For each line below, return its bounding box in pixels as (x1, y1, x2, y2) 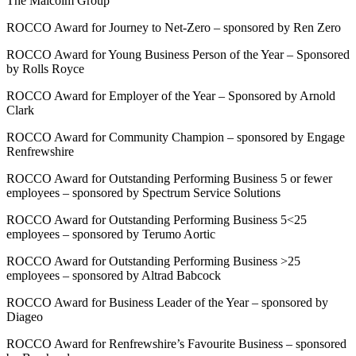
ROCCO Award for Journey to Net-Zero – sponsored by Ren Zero (6, 21, 341, 35)
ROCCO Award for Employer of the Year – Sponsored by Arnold (6, 89, 335, 103)
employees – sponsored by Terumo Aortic (6, 227, 215, 242)
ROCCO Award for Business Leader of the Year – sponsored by (6, 296, 328, 310)
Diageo (6, 310, 43, 324)
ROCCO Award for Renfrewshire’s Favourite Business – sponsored (6, 337, 346, 351)
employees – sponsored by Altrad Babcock (6, 269, 221, 283)
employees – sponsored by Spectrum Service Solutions (6, 186, 281, 200)
